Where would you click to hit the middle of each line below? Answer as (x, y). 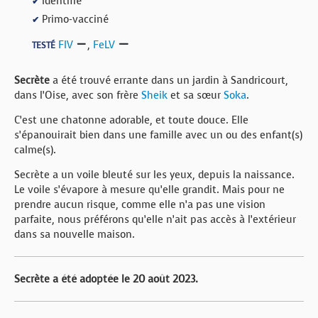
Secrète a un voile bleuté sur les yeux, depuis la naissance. (154, 175)
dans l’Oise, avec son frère (78, 95)
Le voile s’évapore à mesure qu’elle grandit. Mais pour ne (149, 190)
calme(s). (35, 150)
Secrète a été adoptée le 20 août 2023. (106, 279)
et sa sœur (196, 95)
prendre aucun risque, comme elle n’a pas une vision (140, 204)
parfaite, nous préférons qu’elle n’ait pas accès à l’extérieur (155, 219)
